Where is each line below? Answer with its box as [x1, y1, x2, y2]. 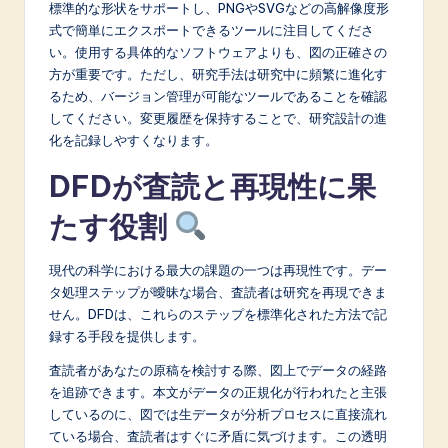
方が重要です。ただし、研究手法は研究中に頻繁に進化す [49, 65, 387, 82]
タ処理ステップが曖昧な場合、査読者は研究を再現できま [49, 283, 387, 300]
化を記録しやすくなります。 [49, 131, 218, 148]
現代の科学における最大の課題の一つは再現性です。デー [49, 261, 387, 278]
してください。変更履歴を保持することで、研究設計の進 [49, 109, 387, 126]
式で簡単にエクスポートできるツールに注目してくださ [49, 21, 374, 38]
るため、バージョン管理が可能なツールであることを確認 [49, 87, 387, 104]
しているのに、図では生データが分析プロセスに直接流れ [49, 405, 387, 422]
